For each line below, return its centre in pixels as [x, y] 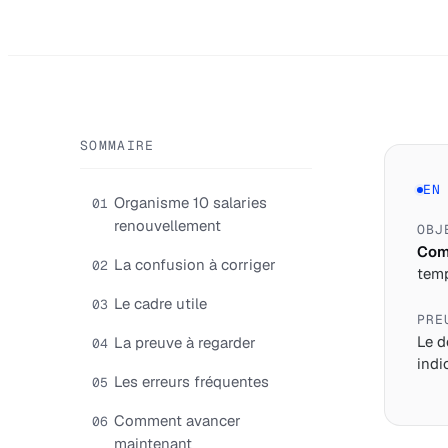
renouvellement [167, 225]
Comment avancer [177, 420]
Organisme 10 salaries [190, 202]
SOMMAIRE [117, 145]
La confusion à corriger [195, 264]
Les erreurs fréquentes [191, 381]
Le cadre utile [160, 303]
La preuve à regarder [185, 342]
